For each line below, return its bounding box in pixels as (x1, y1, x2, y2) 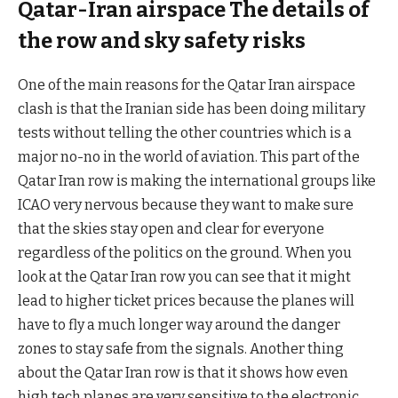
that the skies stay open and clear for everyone (18, 219, 324, 237)
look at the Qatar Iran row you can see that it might (18, 267, 351, 285)
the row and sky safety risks (18, 28, 306, 53)
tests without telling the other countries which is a (18, 123, 352, 141)
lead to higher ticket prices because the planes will (18, 291, 354, 309)
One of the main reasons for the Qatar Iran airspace (18, 76, 355, 93)
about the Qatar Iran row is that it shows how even (18, 363, 348, 381)
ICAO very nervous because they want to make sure (18, 195, 354, 213)
